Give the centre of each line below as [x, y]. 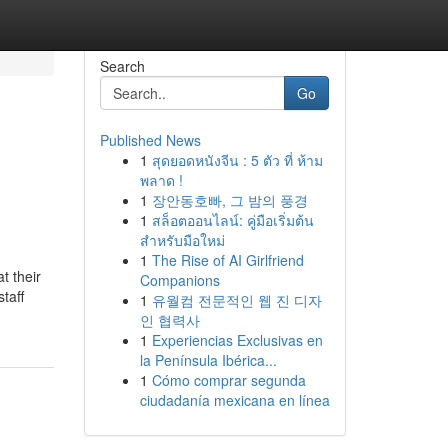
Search [122, 66]
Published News [150, 140]
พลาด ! [161, 180]
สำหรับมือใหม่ [182, 240]
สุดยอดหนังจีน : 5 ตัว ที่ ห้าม [237, 160]
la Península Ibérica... [208, 360]
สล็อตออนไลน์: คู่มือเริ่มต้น [232, 220]
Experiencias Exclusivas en [237, 340]
